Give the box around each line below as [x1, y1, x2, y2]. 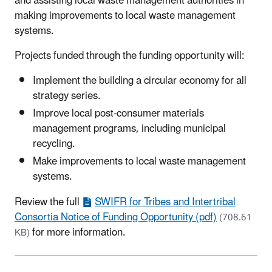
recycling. [33, 133, 75, 155]
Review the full [15, 191, 82, 214]
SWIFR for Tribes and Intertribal [95, 191, 236, 214]
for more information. [32, 222, 126, 244]
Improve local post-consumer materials [33, 103, 204, 124]
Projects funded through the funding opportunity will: [15, 44, 245, 67]
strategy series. [33, 84, 101, 107]
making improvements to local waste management [15, 4, 236, 27]
